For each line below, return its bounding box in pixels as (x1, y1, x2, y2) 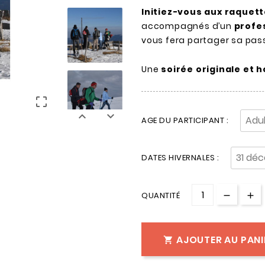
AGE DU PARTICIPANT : (141, 115, 228, 127)
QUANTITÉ (141, 190, 180, 202)
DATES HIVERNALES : (141, 152, 219, 164)
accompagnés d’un (141, 20, 234, 33)
